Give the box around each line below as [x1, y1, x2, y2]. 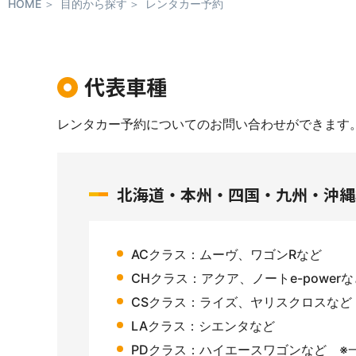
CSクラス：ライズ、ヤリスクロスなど [131, 294, 352, 310]
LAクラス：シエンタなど [131, 318, 275, 334]
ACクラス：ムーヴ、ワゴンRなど [131, 246, 322, 262]
